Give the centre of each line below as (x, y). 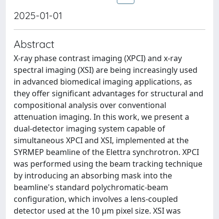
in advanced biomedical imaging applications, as (103, 81)
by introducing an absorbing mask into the (93, 175)
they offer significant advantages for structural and (109, 93)
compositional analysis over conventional (90, 105)
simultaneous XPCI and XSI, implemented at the (101, 140)
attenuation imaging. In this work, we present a (101, 117)
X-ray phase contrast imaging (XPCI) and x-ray (98, 58)
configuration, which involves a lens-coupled (96, 199)
